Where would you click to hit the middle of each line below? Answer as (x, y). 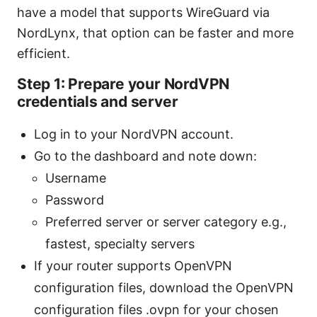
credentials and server (98, 102)
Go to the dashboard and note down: (145, 156)
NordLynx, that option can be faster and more (155, 33)
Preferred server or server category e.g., (166, 222)
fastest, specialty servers (120, 244)
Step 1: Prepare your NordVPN (123, 84)
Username (76, 178)
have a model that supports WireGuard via (143, 13)
